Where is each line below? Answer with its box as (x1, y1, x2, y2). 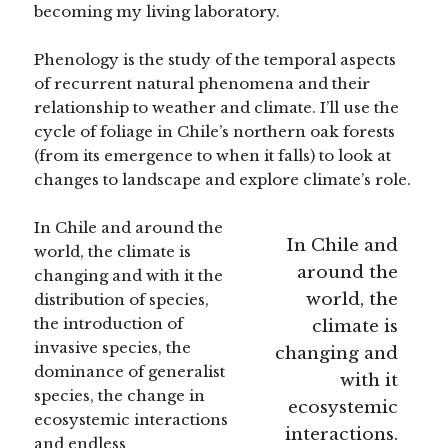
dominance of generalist (34, 361, 226, 381)
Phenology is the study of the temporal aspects (34, 49, 397, 69)
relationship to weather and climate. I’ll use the (34, 97, 400, 117)
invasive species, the (34, 337, 192, 357)
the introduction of (34, 313, 184, 333)
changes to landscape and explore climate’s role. (34, 169, 412, 189)
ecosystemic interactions (34, 409, 229, 429)
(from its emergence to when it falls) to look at (34, 145, 392, 165)
